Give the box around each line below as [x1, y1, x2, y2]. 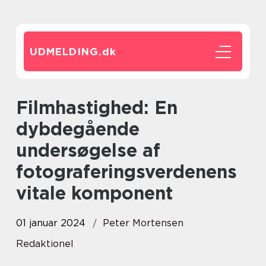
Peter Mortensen [103, 217, 183, 229]
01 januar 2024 [16, 217, 85, 229]
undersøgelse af [16, 140, 160, 161]
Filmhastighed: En [16, 97, 28, 118]
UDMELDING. [30, 46, 102, 58]
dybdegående [16, 118, 140, 140]
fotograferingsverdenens [16, 161, 237, 182]
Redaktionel [16, 238, 74, 249]
